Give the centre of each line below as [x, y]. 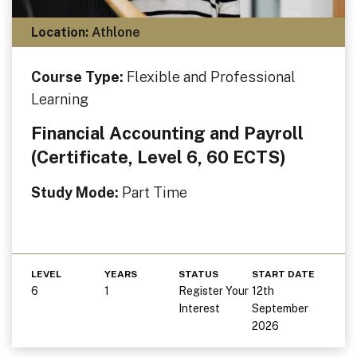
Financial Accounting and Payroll [167, 133]
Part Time [155, 192]
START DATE [284, 274]
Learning [60, 99]
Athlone [114, 32]
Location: [60, 32]
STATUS [198, 274]
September [280, 308]
